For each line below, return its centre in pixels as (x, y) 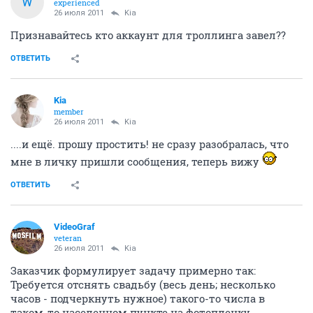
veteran (68, 238)
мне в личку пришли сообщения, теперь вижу (136, 161)
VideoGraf (74, 226)
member (69, 111)
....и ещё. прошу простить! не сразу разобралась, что (150, 144)
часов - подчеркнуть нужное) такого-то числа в (138, 298)
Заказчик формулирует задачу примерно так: (133, 270)
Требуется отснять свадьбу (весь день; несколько (143, 284)
